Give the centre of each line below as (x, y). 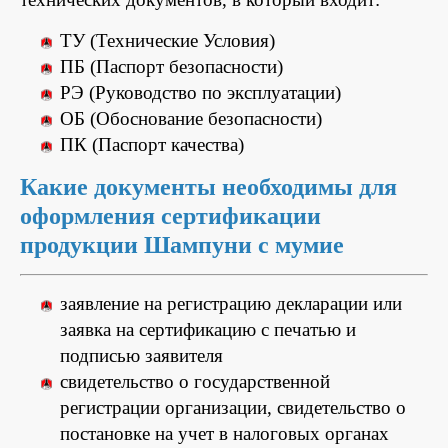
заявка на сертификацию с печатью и (208, 329)
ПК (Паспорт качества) (152, 144)
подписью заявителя (141, 355)
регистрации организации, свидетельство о (233, 407)
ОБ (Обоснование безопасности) (191, 118)
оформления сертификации (170, 215)
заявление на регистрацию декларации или (231, 303)
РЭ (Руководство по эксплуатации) (200, 92)
